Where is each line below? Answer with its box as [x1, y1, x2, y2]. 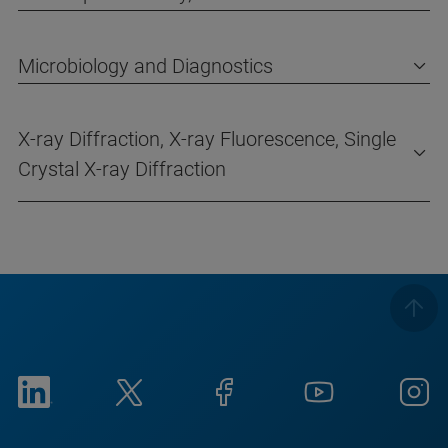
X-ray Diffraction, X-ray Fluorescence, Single [18, 127, 396, 152]
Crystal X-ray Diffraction [18, 157, 226, 182]
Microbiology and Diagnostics [18, 54, 273, 79]
